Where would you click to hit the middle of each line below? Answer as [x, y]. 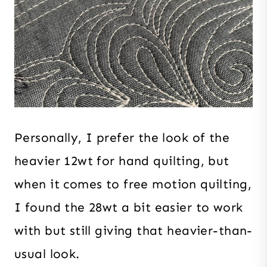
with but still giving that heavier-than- [133, 230]
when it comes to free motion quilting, [133, 184]
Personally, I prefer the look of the [122, 137]
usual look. [47, 254]
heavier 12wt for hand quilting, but [122, 161]
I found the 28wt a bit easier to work [129, 207]
